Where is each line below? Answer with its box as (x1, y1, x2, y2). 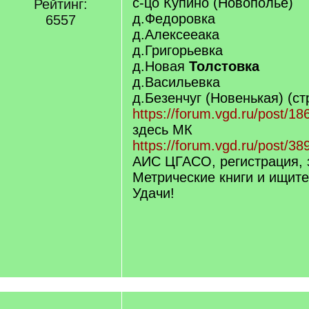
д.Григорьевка (132, 43, 223, 58)
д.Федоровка (132, 11, 215, 26)
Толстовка (189, 59, 259, 74)
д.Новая (132, 59, 189, 74)
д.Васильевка (132, 74, 220, 90)
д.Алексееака (132, 27, 219, 42)
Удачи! (132, 186, 175, 201)
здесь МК (132, 122, 192, 137)
